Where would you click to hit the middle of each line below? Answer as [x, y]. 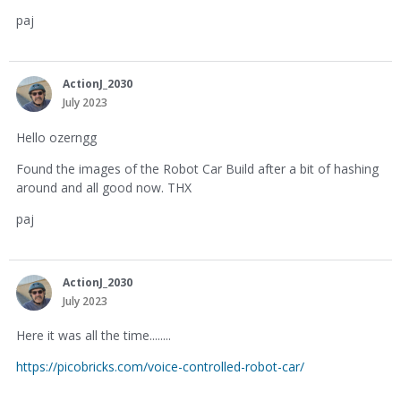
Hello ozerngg [56, 137]
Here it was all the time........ [94, 336]
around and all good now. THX [104, 187]
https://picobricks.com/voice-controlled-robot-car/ [160, 367]
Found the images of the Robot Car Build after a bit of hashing [197, 168]
